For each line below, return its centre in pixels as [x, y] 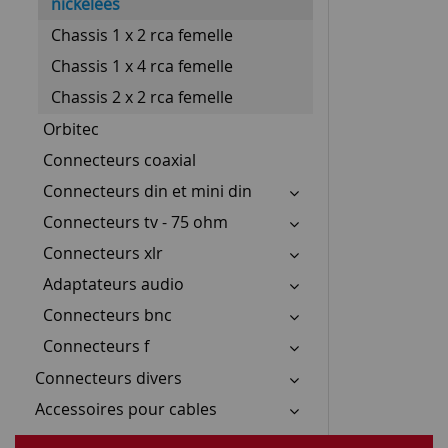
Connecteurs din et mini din [147, 190]
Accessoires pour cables [126, 408]
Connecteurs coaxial [119, 159]
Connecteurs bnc [107, 314]
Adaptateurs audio [113, 283]
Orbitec [71, 128]
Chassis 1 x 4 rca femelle [142, 65]
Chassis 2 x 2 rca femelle [142, 96]
